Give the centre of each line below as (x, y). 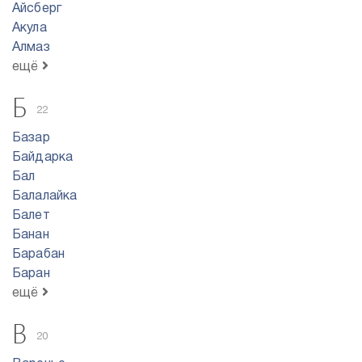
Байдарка (43, 158)
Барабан (39, 255)
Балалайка (45, 196)
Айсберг (37, 9)
